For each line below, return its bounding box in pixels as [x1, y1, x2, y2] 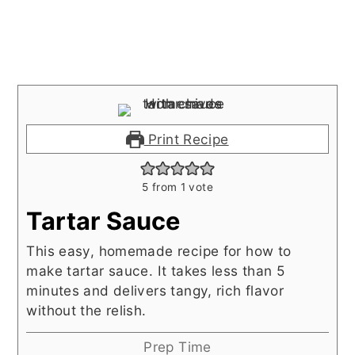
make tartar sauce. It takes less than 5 [26, 262, 285, 280]
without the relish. [26, 302, 147, 319]
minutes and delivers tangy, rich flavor [26, 282, 284, 300]
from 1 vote [148, 181, 213, 194]
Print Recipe [143, 131, 229, 148]
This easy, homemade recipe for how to [26, 242, 292, 260]
